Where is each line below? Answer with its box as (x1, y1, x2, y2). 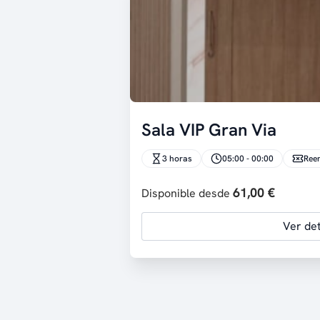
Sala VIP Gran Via (141, 119, 276, 141)
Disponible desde (141, 186, 233, 201)
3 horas (162, 153, 192, 164)
